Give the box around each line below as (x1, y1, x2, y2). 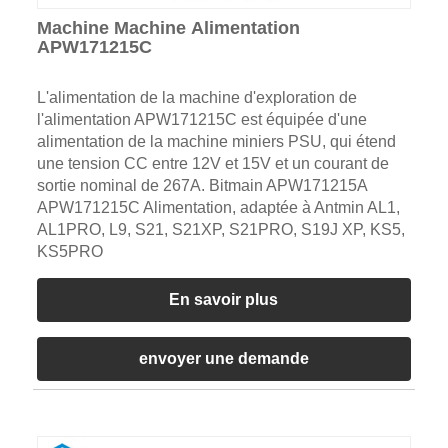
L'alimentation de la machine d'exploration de (36, 88, 357, 106)
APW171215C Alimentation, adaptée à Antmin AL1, (36, 198, 400, 216)
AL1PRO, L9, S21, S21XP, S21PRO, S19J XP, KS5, (36, 220, 405, 238)
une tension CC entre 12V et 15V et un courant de (36, 154, 389, 172)
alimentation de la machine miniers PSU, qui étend (36, 132, 396, 150)
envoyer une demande (138, 349, 309, 367)
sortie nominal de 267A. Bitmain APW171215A (36, 176, 367, 194)
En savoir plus (169, 290, 279, 308)
